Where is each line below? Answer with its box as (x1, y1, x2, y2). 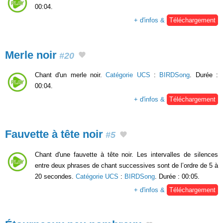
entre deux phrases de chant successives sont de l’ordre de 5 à (35, 161, 218, 169)
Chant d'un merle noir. (35, 71, 106, 79)
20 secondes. (35, 172, 76, 180)
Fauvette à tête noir (5, 128, 103, 141)
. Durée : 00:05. (155, 172, 200, 180)
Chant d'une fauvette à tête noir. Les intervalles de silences (35, 150, 218, 158)
